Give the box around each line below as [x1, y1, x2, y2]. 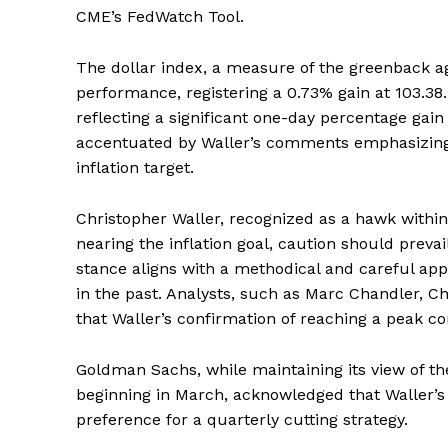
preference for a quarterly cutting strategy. [76, 410, 408, 429]
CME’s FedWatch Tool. [76, 7, 244, 26]
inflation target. [76, 158, 194, 177]
